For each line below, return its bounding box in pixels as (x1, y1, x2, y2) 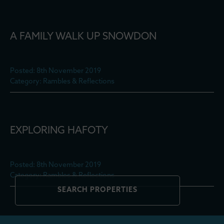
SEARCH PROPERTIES (57, 186, 137, 194)
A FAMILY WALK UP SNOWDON (10, 32, 156, 42)
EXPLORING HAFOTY (10, 126, 108, 136)
